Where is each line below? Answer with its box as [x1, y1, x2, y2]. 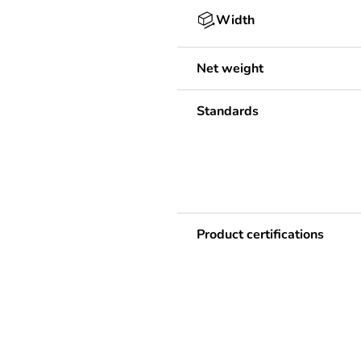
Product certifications [197, 225, 324, 243]
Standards [197, 102, 259, 120]
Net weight [197, 59, 263, 77]
